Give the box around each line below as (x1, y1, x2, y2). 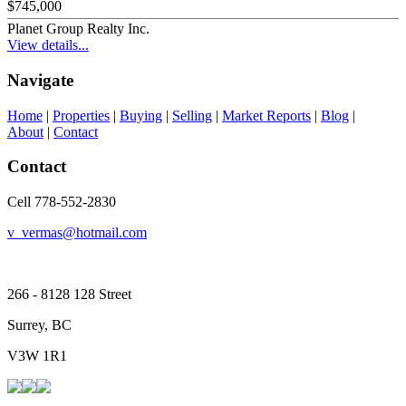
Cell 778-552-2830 (7, 194, 116, 210)
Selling (172, 107, 212, 123)
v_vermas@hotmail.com (7, 225, 147, 241)
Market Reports (222, 107, 311, 123)
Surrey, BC (7, 317, 72, 333)
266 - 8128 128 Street (7, 286, 131, 303)
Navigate (7, 70, 73, 90)
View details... (7, 37, 89, 53)
